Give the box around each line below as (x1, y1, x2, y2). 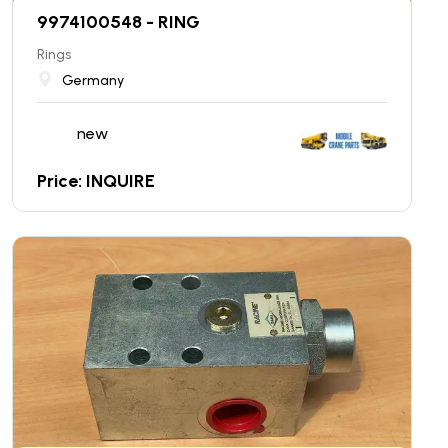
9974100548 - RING (37, 10, 200, 33)
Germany (62, 71, 124, 89)
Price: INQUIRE (37, 169, 155, 192)
